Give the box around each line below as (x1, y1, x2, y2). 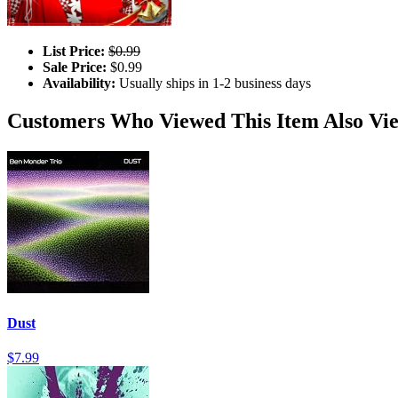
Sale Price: (43, 59, 107, 75)
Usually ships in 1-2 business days (115, 75, 311, 91)
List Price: (43, 43, 105, 59)
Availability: (43, 75, 115, 91)
